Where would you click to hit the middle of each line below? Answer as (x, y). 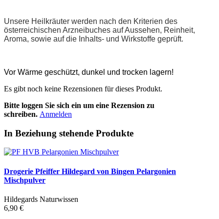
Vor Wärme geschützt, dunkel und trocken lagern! (89, 72)
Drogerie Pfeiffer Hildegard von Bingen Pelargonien (90, 171)
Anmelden (56, 114)
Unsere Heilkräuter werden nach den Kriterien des (91, 21)
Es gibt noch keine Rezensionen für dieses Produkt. (83, 88)
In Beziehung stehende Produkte (69, 133)
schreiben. (21, 114)
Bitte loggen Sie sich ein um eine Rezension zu (79, 105)
